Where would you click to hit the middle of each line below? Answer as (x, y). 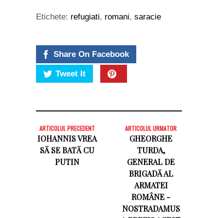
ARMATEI (151, 185)
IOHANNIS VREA (67, 138)
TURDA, (151, 150)
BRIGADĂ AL (151, 173)
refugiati (85, 17)
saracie (148, 17)
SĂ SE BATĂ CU (67, 150)
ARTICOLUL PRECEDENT (67, 128)
